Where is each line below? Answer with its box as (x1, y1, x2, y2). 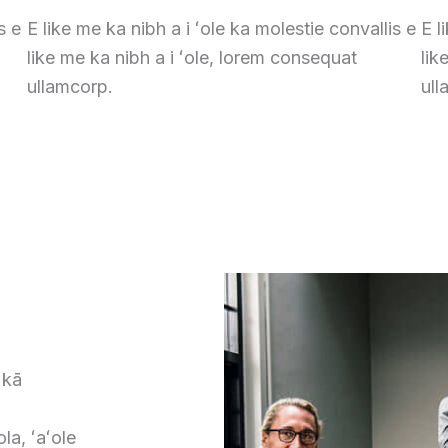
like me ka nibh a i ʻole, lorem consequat (26, 47, 357, 69)
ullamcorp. (26, 76, 113, 98)
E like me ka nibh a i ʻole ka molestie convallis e (26, 18, 416, 40)
